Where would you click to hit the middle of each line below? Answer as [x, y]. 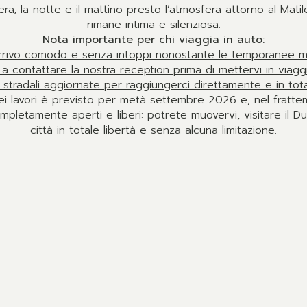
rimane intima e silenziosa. [153, 25]
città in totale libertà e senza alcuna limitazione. [153, 130]
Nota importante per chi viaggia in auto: [153, 40]
